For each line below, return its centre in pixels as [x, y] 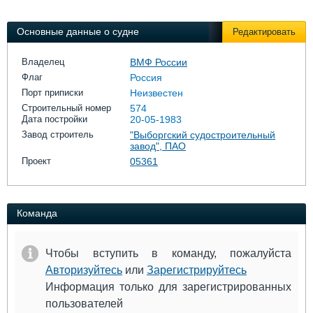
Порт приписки [52, 93]
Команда [37, 213]
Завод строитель [58, 134]
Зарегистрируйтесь [197, 270]
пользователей [84, 304]
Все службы [199, 56]
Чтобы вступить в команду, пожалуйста [168, 253]
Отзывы [189, 39]
